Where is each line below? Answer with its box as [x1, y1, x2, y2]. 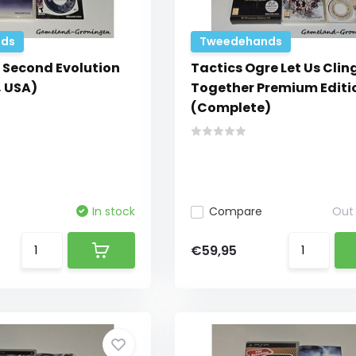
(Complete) [190, 99, 271, 117]
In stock [91, 203, 135, 219]
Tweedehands [199, 33, 282, 49]
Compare [208, 203, 262, 219]
